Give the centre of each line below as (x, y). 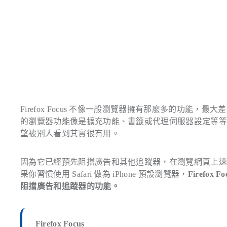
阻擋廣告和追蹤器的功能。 (70, 186)
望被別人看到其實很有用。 (70, 134)
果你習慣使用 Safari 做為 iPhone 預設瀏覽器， (104, 174)
